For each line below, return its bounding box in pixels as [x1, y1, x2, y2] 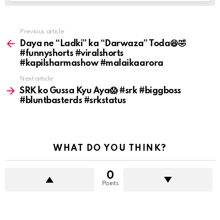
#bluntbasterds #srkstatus [20, 96, 127, 106]
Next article [20, 76, 53, 82]
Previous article [20, 28, 64, 35]
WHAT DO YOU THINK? [53, 144, 167, 153]
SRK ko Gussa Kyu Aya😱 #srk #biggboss [20, 86, 181, 96]
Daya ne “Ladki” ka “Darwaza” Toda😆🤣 [20, 39, 186, 49]
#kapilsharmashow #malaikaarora [20, 59, 164, 68]
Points [101, 180, 119, 187]
